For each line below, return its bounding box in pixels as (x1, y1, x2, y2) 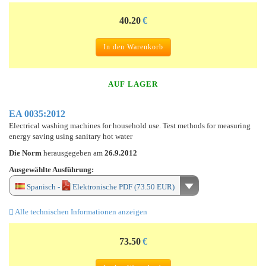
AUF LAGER (108, 79, 158, 88)
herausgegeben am (43, 148, 104, 157)
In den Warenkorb (103, 42, 163, 51)
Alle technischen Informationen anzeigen (14, 207, 147, 216)
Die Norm (9, 148, 43, 157)
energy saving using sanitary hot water (9, 131, 132, 141)
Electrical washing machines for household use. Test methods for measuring (9, 121, 251, 130)
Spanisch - (25, 182, 62, 191)
